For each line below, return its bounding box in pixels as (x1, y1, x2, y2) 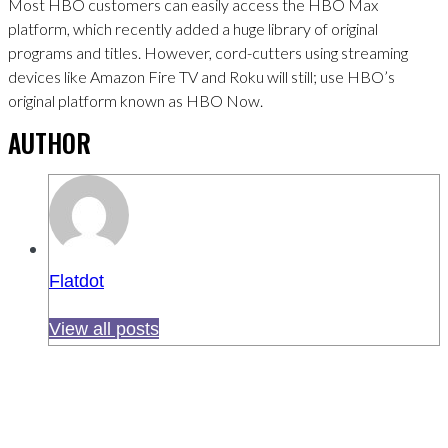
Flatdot (49, 270, 104, 292)
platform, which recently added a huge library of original (8, 18, 378, 38)
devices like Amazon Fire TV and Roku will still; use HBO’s (8, 66, 395, 86)
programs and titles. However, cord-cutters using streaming (8, 42, 408, 62)
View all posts (49, 318, 159, 340)
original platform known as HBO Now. (8, 90, 263, 110)
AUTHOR (8, 123, 91, 161)
